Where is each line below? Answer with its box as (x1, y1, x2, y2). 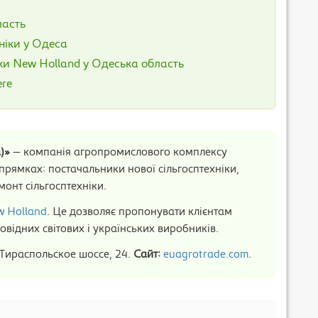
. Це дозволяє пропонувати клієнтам (47, 207, 232, 219)
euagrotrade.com (163, 250, 248, 261)
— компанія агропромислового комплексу (10, 148, 227, 159)
